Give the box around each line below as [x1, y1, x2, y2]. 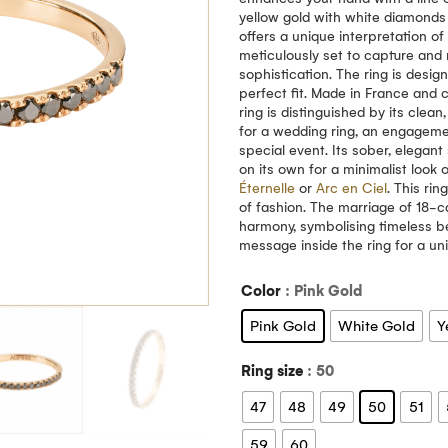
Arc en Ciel [316, 180, 387, 197]
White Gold [338, 316, 415, 335]
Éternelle [239, 180, 295, 197]
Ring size [241, 362, 303, 381]
